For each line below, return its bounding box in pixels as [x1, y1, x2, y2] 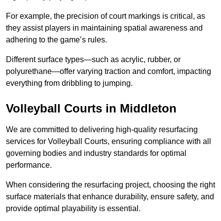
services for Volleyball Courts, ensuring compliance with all [6, 137, 211, 146]
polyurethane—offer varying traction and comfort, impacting [6, 67, 211, 76]
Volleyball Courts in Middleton [6, 102, 177, 115]
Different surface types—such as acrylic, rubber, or [6, 55, 181, 64]
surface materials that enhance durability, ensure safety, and [6, 192, 214, 201]
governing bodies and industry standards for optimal [6, 149, 186, 158]
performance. [6, 161, 52, 170]
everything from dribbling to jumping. [6, 79, 133, 88]
